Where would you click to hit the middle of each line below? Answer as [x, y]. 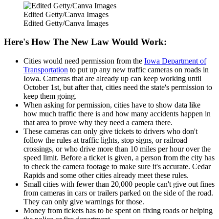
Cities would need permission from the [84, 61]
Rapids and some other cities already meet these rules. [106, 175]
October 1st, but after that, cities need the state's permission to [118, 88]
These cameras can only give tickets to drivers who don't [110, 131]
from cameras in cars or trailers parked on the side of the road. [118, 193]
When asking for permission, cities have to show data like [112, 105]
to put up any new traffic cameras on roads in [138, 70]
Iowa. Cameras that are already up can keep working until [112, 79]
